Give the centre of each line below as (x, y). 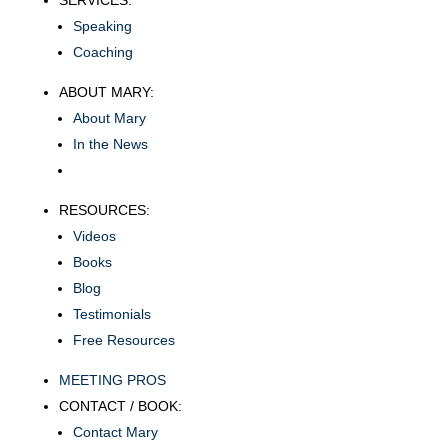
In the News (110, 144)
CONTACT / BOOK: (120, 406)
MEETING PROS (112, 380)
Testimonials (111, 314)
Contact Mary (115, 432)
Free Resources (123, 340)
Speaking (102, 26)
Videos (94, 236)
